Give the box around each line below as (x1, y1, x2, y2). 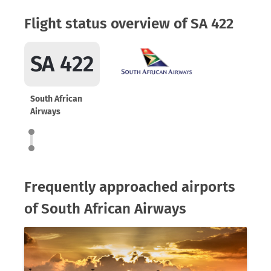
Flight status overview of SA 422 (24, 15, 233, 32)
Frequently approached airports (24, 178, 235, 195)
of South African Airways (24, 200, 186, 217)
